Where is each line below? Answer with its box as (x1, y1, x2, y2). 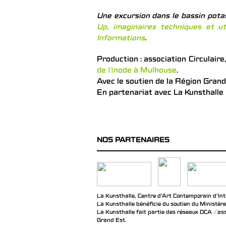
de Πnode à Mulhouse (97, 67, 177, 75)
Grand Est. (97, 217, 126, 223)
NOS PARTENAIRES (97, 137, 169, 144)
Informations (97, 34, 145, 43)
